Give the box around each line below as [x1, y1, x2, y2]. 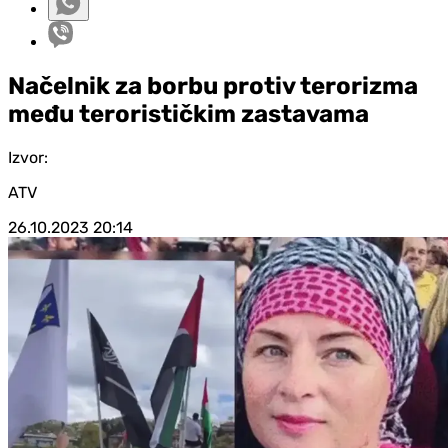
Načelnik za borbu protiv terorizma [8, 71, 418, 100]
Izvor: [8, 147, 48, 167]
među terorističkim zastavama [8, 99, 369, 128]
